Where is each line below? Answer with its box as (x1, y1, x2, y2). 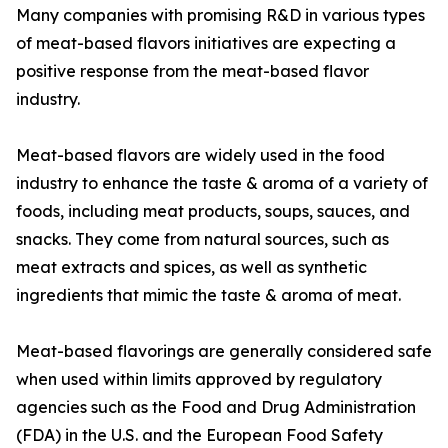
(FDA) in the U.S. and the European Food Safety (16, 425, 383, 446)
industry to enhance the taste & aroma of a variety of (16, 173, 428, 194)
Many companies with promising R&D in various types (16, 5, 425, 26)
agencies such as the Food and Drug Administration (16, 397, 416, 418)
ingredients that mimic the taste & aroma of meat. (16, 285, 401, 306)
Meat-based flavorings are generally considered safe (16, 341, 432, 362)
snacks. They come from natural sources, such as (16, 229, 389, 250)
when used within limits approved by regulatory (16, 369, 382, 390)
